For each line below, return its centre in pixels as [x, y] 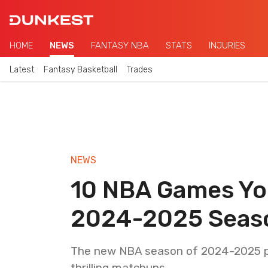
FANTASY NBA [120, 45]
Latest [22, 69]
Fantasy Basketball [80, 69]
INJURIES [227, 45]
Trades [140, 69]
